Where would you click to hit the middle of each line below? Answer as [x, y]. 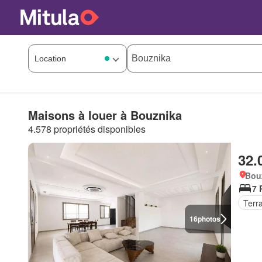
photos [209, 219]
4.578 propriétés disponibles [87, 129]
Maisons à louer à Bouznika [105, 115]
